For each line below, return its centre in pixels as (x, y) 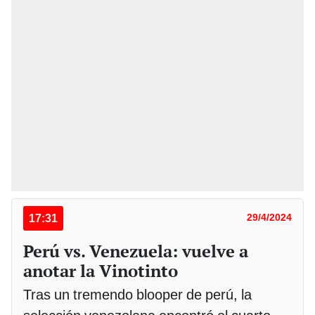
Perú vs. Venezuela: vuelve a (136, 251)
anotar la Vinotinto (101, 271)
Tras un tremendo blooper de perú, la (137, 295)
